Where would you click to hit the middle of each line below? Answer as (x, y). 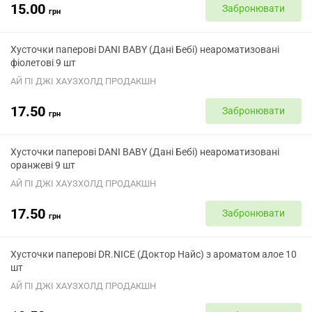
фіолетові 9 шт (43, 63)
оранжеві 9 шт (43, 165)
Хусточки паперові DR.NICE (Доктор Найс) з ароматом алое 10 (154, 254)
